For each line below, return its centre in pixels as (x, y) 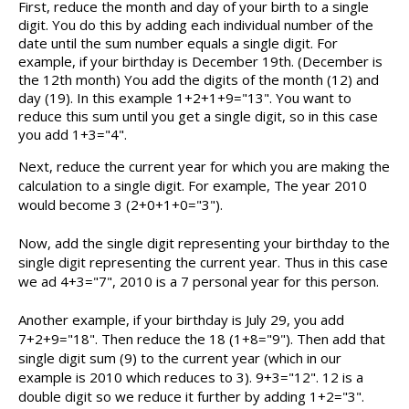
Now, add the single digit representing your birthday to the (204, 243)
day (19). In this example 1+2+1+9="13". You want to (185, 98)
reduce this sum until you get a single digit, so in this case (198, 116)
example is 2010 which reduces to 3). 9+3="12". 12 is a (191, 378)
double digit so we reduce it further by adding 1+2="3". (191, 397)
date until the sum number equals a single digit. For (178, 43)
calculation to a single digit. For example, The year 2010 (193, 186)
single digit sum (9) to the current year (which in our (180, 358)
